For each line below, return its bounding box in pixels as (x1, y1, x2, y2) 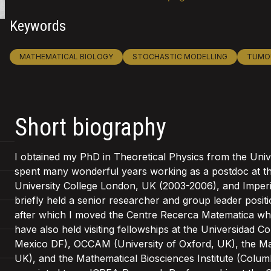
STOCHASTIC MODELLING (132, 51, 227, 61)
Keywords (9, 17, 66, 34)
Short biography (14, 113, 166, 142)
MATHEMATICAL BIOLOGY (19, 51, 113, 61)
